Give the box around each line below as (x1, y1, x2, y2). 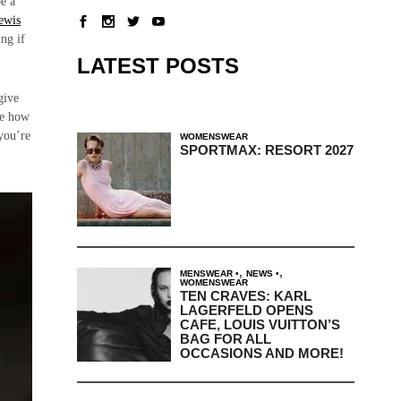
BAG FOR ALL (179, 330, 271, 346)
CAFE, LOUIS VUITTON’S (179, 316, 340, 332)
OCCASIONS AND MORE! (179, 345, 344, 361)
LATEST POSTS (76, 53, 239, 78)
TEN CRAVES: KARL (179, 287, 311, 303)
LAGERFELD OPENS (179, 302, 313, 318)
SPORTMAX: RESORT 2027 (179, 141, 354, 158)
